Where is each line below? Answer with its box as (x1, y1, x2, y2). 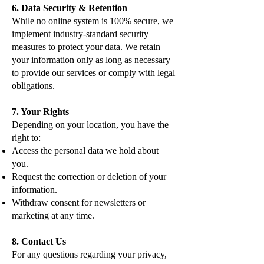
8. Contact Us (12, 236, 66, 246)
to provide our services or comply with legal (12, 68, 175, 78)
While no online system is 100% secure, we (12, 16, 173, 26)
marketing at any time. (12, 210, 94, 220)
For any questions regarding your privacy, (12, 249, 167, 259)
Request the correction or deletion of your (12, 171, 166, 181)
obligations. (12, 81, 55, 91)
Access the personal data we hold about (12, 146, 159, 156)
